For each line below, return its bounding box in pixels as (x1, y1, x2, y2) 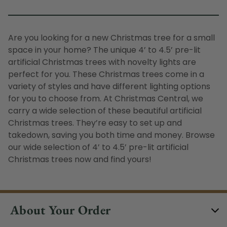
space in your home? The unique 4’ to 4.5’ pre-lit (8, 44, 201, 56)
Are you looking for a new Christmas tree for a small (8, 31, 215, 44)
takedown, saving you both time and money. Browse (8, 129, 215, 141)
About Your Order (10, 201, 110, 218)
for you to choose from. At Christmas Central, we (8, 92, 203, 104)
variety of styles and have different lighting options (8, 80, 210, 92)
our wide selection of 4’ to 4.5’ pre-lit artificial (8, 141, 188, 153)
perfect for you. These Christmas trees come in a (8, 68, 204, 80)
